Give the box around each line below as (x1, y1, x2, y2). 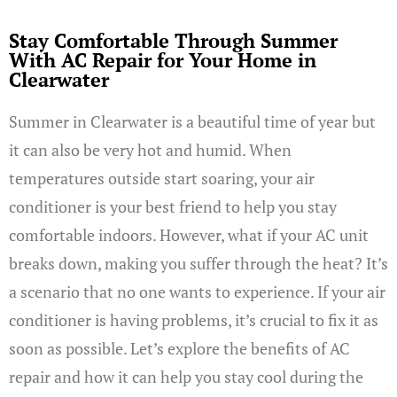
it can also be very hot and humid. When (9, 139, 292, 160)
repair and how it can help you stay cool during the (9, 366, 363, 387)
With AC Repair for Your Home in (9, 47, 316, 73)
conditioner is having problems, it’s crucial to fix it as (9, 309, 378, 331)
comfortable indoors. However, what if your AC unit (9, 224, 369, 245)
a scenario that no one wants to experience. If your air (9, 281, 385, 302)
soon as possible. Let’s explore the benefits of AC (9, 338, 350, 359)
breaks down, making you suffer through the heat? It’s (9, 253, 388, 274)
